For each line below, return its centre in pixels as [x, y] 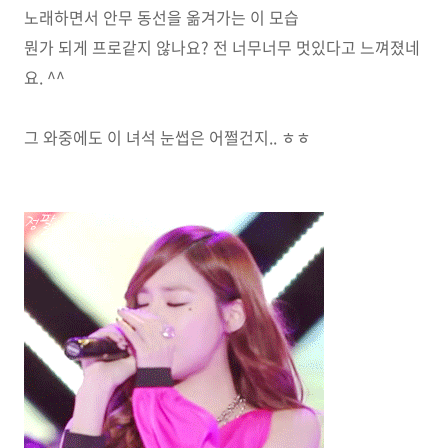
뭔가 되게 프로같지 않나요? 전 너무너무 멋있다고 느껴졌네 [222, 47]
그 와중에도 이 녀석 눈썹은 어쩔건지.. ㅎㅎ [167, 137]
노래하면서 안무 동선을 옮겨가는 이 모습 [161, 17]
